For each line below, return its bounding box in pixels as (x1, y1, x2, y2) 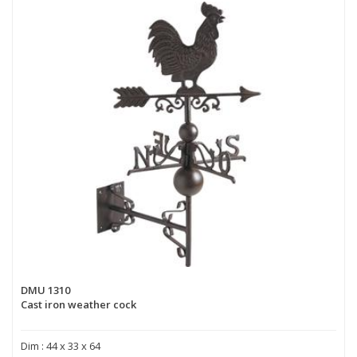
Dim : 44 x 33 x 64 (21, 338, 100, 353)
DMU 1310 (21, 282, 70, 297)
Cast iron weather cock (21, 296, 136, 312)
